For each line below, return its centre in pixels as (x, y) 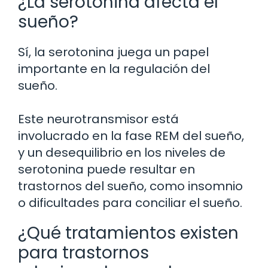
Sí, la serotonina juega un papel (113, 52)
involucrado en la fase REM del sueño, (131, 136)
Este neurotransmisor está (98, 119)
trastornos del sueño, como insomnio (130, 186)
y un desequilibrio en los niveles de (122, 153)
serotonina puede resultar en (106, 170)
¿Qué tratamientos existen (128, 233)
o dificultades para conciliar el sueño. (130, 203)
